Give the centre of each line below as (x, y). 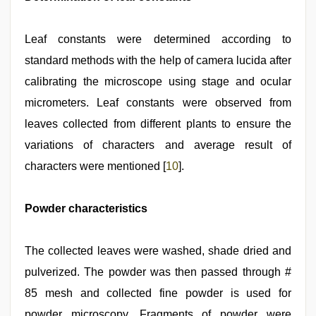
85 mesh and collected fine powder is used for (158, 293)
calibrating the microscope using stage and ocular (158, 81)
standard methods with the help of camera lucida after (158, 60)
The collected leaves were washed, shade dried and (158, 251)
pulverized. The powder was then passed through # (158, 272)
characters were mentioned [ (95, 166)
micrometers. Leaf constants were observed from (158, 103)
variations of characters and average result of (158, 145)
